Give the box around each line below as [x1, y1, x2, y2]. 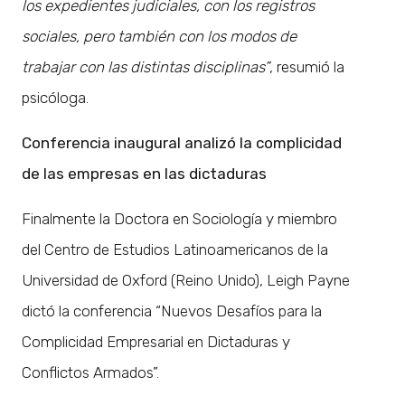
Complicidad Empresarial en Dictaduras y [22, 332, 290, 351]
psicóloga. [22, 88, 89, 107]
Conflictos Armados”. [22, 363, 159, 381]
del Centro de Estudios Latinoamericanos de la [22, 240, 328, 259]
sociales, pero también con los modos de [22, 26, 297, 45]
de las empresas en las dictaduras [22, 164, 267, 183]
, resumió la [269, 57, 344, 76]
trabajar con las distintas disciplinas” [22, 57, 269, 76]
